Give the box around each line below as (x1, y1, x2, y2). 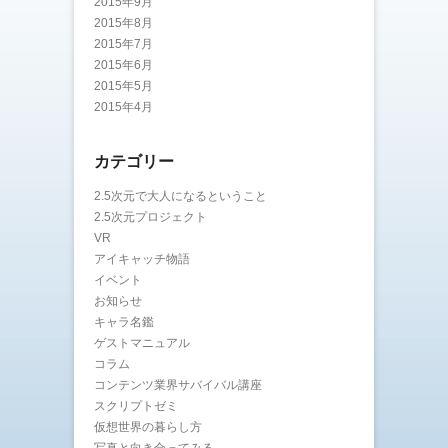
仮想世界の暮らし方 (94, 420, 202, 434)
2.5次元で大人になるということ (94, 189, 267, 203)
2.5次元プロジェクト (94, 210, 207, 224)
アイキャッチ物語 (94, 252, 190, 266)
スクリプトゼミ (94, 399, 178, 413)
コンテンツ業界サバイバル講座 (94, 378, 262, 392)
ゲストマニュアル (94, 336, 190, 350)
